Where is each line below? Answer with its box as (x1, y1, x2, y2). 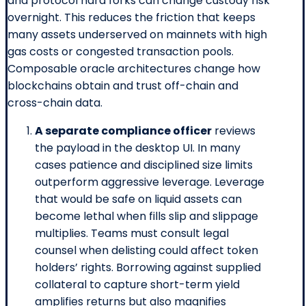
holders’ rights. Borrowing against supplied (35, 259, 261, 275)
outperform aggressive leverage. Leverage (35, 173, 264, 190)
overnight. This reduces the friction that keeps (8, 9, 255, 25)
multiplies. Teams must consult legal (35, 225, 229, 241)
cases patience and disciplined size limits (35, 156, 253, 173)
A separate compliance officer (35, 122, 212, 139)
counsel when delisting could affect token (35, 242, 258, 258)
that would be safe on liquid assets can (35, 191, 242, 207)
